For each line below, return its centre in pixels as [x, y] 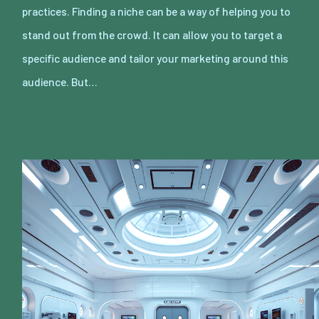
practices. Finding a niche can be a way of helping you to [156, 11]
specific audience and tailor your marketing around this [155, 58]
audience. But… [60, 81]
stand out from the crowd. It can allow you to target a [152, 34]
